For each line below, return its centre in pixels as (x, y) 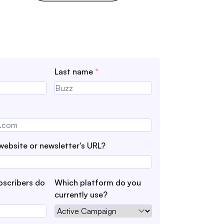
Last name (74, 72)
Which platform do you (97, 183)
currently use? (81, 195)
